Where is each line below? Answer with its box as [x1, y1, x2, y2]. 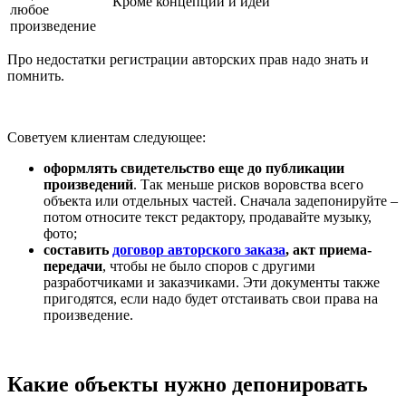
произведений [43, 176, 133, 192]
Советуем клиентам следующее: [7, 129, 206, 145]
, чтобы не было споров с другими [102, 257, 315, 274]
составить [43, 241, 112, 257]
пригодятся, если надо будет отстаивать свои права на [43, 290, 378, 306]
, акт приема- [285, 241, 372, 257]
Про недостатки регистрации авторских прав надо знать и [7, 51, 369, 67]
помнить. [7, 67, 64, 83]
